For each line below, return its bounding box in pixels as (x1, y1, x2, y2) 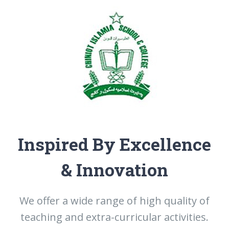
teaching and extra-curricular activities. (20, 210, 209, 224)
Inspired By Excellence (18, 132, 211, 155)
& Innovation (61, 158, 168, 181)
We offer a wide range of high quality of (19, 194, 210, 208)
